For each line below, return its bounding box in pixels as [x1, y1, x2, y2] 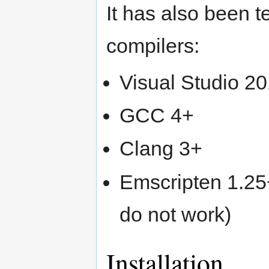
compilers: [106, 34, 199, 57]
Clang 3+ [119, 137, 203, 160]
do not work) [119, 202, 232, 226]
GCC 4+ [119, 103, 195, 127]
